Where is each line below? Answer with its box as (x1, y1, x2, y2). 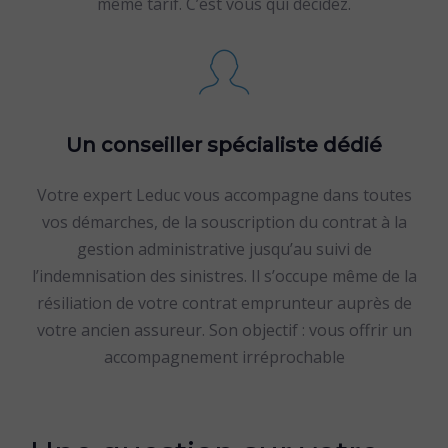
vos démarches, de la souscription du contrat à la (41, 211, 407, 233)
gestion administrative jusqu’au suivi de (76, 238, 372, 260)
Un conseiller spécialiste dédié (66, 133, 382, 157)
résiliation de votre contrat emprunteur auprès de (36, 292, 412, 314)
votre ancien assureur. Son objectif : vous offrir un (36, 319, 412, 341)
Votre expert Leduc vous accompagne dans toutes (36, 184, 412, 206)
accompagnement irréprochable (103, 346, 345, 368)
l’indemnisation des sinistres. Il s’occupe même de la (31, 265, 417, 287)
